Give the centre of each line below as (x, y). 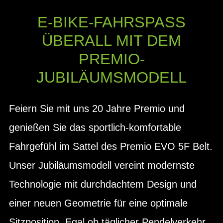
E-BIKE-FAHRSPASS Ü (111, 22)
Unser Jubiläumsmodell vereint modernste (102, 165)
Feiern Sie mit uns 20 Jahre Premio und (97, 108)
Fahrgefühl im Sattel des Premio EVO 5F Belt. (111, 146)
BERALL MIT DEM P (111, 41)
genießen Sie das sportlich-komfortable (95, 127)
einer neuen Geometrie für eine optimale (98, 203)
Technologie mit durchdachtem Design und (103, 184)
